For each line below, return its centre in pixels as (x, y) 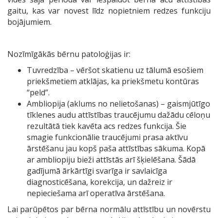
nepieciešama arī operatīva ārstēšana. (96, 193)
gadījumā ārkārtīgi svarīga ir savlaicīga (97, 171)
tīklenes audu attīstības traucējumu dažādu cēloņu (118, 115)
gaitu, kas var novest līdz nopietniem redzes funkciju (109, 11)
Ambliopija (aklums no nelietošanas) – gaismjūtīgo (118, 104)
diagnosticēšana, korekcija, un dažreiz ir (100, 182)
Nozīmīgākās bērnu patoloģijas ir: (69, 54)
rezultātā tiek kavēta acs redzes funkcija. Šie (107, 126)
